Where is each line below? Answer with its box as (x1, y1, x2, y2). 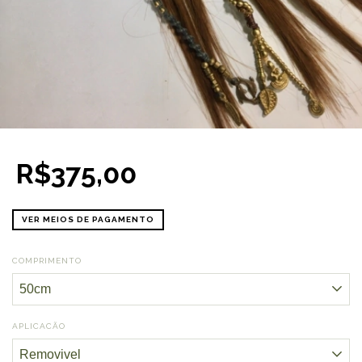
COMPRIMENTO (12, 256, 82, 265)
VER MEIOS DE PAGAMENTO (22, 215, 154, 224)
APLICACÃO (12, 322, 65, 330)
